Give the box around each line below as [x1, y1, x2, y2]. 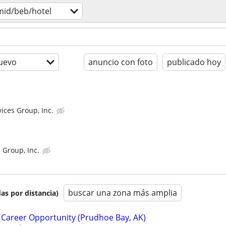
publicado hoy [167, 56, 221, 68]
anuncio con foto [88, 56, 153, 68]
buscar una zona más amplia [68, 187, 177, 199]
